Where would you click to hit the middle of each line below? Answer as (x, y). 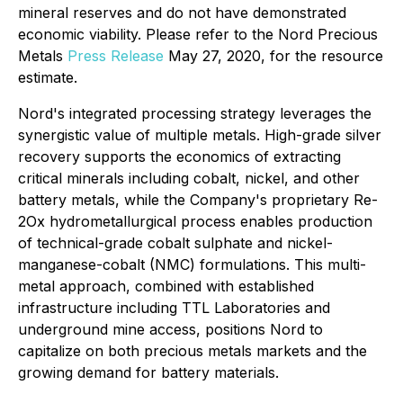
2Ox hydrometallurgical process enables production (195, 221)
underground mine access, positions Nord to (170, 329)
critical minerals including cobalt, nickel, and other (189, 178)
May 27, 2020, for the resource (273, 56)
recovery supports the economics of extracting (179, 157)
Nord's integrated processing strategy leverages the (195, 113)
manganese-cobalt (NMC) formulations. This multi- (192, 264)
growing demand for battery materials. (148, 372)
